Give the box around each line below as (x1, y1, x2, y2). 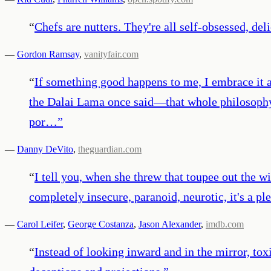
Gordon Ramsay (17, 48, 79, 59)
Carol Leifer (17, 218, 63, 229)
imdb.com (206, 218, 244, 229)
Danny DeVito (17, 143, 73, 154)
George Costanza (68, 218, 134, 229)
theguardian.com (78, 143, 142, 154)
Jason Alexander (139, 218, 201, 229)
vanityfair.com (84, 48, 139, 59)
